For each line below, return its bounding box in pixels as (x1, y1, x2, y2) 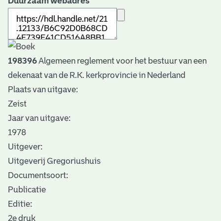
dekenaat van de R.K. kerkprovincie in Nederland (8, 70, 185, 80)
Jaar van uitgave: (8, 113, 71, 123)
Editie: (8, 199, 32, 209)
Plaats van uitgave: (8, 84, 78, 94)
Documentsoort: (8, 170, 68, 180)
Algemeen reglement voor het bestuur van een (37, 56, 207, 66)
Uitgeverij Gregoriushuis (8, 156, 101, 166)
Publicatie (8, 184, 46, 194)
